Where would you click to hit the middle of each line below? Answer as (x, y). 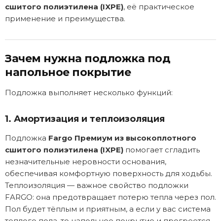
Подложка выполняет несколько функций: (89, 92)
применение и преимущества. (65, 18)
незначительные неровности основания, (86, 161)
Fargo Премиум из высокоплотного (122, 138)
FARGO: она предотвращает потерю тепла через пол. (110, 197)
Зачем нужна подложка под (88, 58)
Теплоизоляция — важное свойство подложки (97, 185)
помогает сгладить (162, 149)
